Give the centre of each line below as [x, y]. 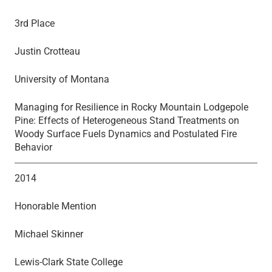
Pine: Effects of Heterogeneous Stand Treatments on [127, 120]
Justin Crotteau [47, 51]
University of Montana [62, 79]
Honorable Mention [56, 206]
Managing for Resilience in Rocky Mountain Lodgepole [131, 107]
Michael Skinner [49, 234]
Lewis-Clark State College [69, 262]
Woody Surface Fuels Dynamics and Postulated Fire [126, 134]
